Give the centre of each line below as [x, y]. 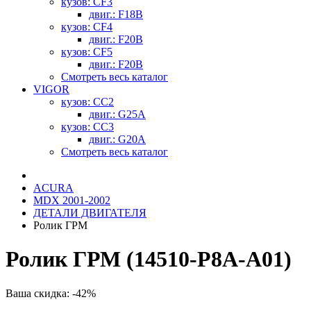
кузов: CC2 [87, 102]
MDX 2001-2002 [72, 200]
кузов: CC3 [87, 127]
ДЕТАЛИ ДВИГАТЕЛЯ [90, 213]
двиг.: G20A [117, 139]
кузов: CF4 [87, 27]
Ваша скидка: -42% [51, 293]
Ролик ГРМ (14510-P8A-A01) [149, 259]
